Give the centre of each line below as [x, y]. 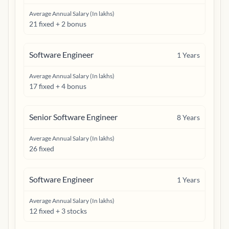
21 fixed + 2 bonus [58, 24]
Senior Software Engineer [73, 117]
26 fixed [42, 148]
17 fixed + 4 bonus [58, 86]
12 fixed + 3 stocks [58, 211]
